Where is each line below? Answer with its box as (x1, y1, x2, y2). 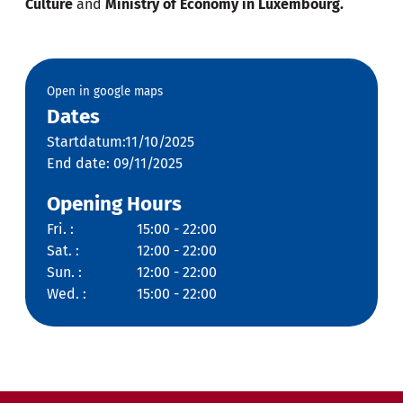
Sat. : (47, 242, 79, 260)
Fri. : (47, 220, 74, 238)
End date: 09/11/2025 (47, 155, 183, 173)
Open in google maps (47, 85, 163, 100)
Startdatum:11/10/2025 (47, 133, 194, 151)
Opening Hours (47, 192, 182, 217)
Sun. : (47, 264, 82, 282)
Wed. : (47, 285, 86, 303)
